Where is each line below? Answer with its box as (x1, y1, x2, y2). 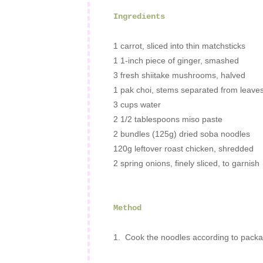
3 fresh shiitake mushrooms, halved (113, 70, 245, 80)
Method (113, 203, 141, 213)
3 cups (113, 100, 138, 110)
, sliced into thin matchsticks (142, 41, 245, 51)
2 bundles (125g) (113, 129, 177, 139)
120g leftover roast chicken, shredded (113, 144, 254, 154)
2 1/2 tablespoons (113, 114, 180, 124)
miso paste (182, 114, 222, 124)
